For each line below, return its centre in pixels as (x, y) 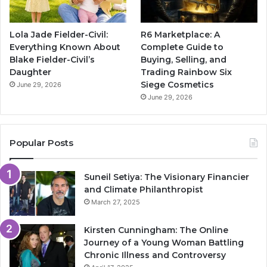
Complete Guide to (182, 47)
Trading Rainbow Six (187, 72)
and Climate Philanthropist (144, 189)
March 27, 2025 (116, 202)
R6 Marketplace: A (181, 34)
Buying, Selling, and (184, 59)
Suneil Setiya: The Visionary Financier (167, 177)
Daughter (30, 72)
